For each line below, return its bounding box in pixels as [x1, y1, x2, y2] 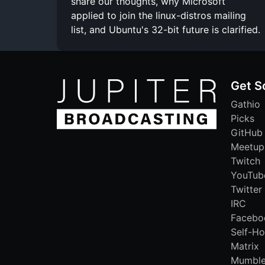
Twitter [231, 183, 262, 195]
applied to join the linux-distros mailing [71, 9, 246, 21]
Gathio [231, 98, 260, 110]
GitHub [231, 126, 263, 138]
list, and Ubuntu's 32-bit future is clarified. [71, 23, 260, 35]
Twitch [231, 154, 260, 167]
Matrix [231, 240, 259, 252]
